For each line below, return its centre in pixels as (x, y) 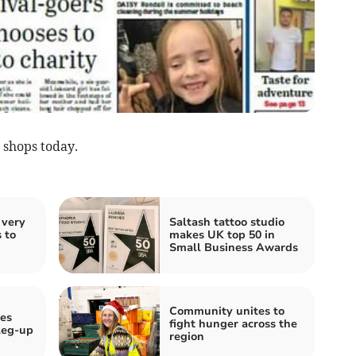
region (187, 337)
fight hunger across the (233, 324)
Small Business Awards (234, 248)
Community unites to (227, 311)
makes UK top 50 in (222, 235)
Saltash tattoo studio (227, 222)
